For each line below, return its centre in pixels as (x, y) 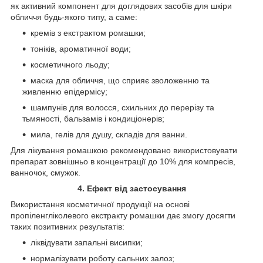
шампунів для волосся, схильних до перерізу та (122, 107)
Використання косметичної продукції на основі (100, 204)
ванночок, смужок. (45, 172)
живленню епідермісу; (65, 91)
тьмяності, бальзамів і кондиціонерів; (93, 118)
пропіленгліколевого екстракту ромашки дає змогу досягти (123, 215)
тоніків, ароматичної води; (81, 48)
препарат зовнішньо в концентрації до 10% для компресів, (123, 161)
